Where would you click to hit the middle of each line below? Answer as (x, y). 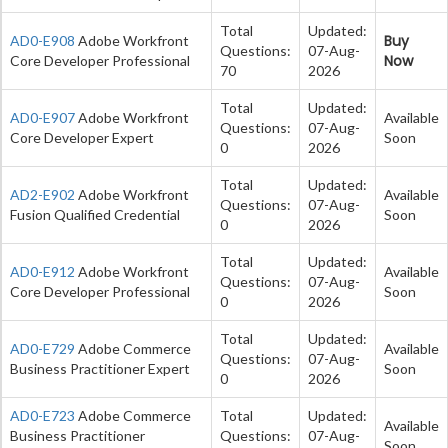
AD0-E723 (42, 415)
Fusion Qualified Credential (95, 214)
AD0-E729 (42, 348)
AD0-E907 (42, 117)
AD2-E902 (42, 194)
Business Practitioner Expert (100, 368)
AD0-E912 (42, 271)
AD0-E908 (42, 40)
